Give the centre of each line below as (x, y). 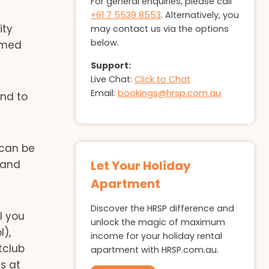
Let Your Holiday (141, 166)
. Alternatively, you (200, 15)
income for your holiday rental (156, 236)
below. (104, 43)
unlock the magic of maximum (158, 222)
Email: (104, 93)
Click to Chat (162, 79)
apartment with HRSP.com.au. (154, 249)
